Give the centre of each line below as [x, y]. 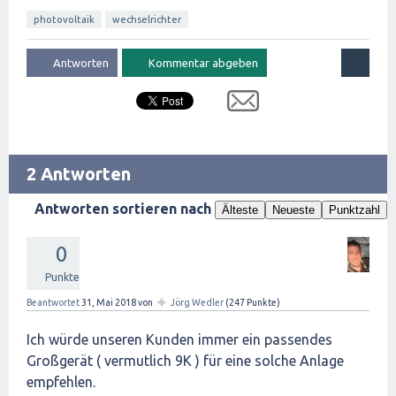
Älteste [240, 210]
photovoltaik [64, 19]
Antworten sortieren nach [125, 209]
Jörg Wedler [197, 302]
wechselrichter [147, 19]
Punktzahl [354, 210]
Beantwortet [53, 302]
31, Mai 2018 [109, 302]
